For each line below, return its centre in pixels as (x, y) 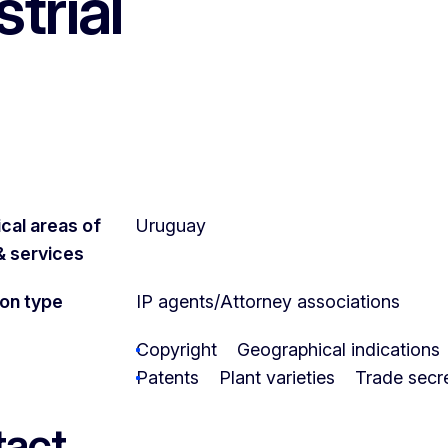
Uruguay (171, 225)
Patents (167, 377)
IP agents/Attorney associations (268, 301)
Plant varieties (277, 377)
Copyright (176, 349)
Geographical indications (338, 349)
